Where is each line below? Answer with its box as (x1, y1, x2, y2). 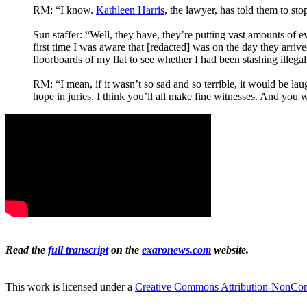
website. (211, 243, 249, 256)
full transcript (48, 243, 108, 256)
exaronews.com (142, 243, 211, 256)
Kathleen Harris (96, 3, 164, 16)
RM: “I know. (33, 3, 96, 16)
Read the (5, 243, 48, 256)
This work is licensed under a (5, 280, 135, 293)
